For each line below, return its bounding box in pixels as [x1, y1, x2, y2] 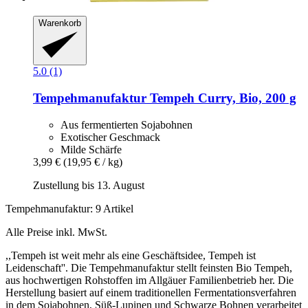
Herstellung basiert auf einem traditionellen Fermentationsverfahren [5, 286, 296, 298]
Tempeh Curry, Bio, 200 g [146, 91, 296, 106]
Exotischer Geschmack [60, 131, 160, 143]
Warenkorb [38, 17, 81, 28]
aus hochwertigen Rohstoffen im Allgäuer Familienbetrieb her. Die [5, 274, 294, 286]
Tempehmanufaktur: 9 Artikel [5, 202, 133, 214]
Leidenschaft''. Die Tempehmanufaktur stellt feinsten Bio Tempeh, [5, 261, 292, 274]
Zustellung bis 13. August [33, 179, 144, 191]
